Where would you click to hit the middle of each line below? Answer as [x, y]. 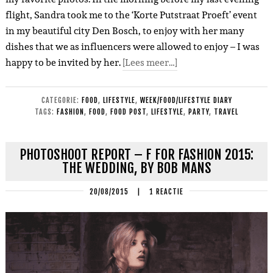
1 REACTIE [166, 191]
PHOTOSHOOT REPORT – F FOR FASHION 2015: [136, 154]
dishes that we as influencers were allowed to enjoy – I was [132, 46]
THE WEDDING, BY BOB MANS [136, 168]
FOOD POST [128, 112]
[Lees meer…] [150, 62]
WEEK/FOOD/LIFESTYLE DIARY [186, 100]
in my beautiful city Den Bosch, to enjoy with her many [125, 30]
